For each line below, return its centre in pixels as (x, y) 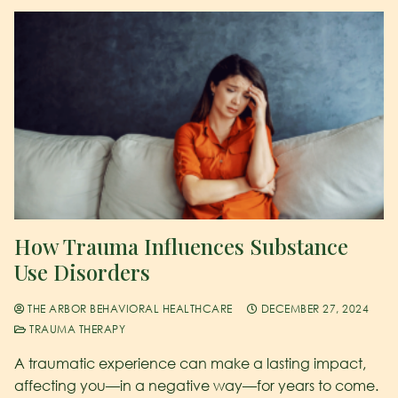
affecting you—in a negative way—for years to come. (196, 385)
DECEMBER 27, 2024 (314, 308)
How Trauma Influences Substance (181, 246)
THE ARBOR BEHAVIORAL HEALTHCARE (128, 308)
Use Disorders (82, 271)
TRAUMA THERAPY (76, 329)
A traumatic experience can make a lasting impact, (190, 363)
